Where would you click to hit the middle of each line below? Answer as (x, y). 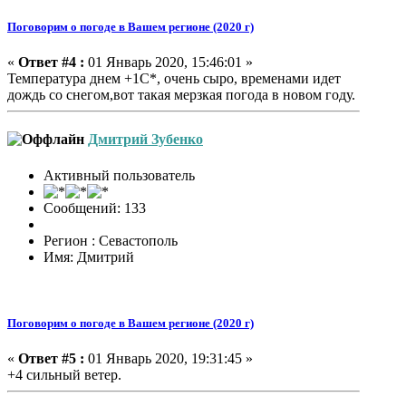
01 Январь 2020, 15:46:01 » (169, 62)
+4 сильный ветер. (64, 374)
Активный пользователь (119, 175)
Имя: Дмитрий (89, 256)
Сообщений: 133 (95, 208)
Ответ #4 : (51, 62)
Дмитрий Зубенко (145, 140)
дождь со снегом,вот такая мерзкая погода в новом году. (181, 94)
